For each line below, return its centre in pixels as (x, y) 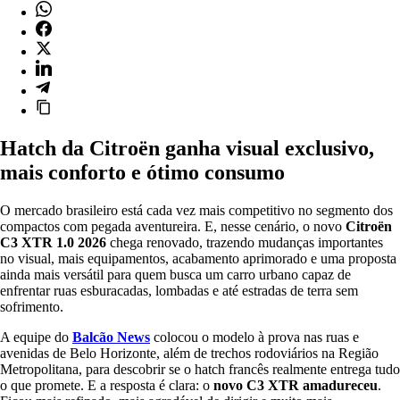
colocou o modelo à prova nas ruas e (254, 337)
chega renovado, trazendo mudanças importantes (245, 242)
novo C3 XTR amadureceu (296, 385)
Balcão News (111, 337)
